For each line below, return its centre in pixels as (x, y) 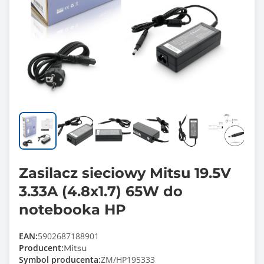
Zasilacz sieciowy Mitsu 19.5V (125, 173)
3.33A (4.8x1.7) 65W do (101, 191)
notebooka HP (72, 209)
